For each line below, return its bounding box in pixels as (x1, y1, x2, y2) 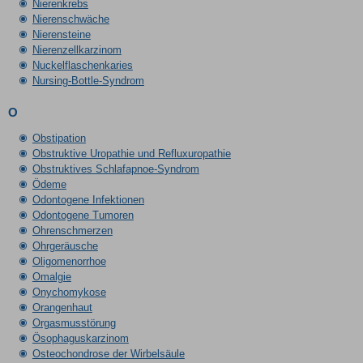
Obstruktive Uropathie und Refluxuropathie (32, 147, 231, 160)
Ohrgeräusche (32, 240, 98, 252)
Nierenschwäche (32, 13, 109, 25)
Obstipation (32, 132, 86, 144)
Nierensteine (32, 28, 91, 41)
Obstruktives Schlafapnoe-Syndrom (32, 163, 199, 175)
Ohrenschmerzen (32, 224, 113, 237)
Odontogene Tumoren (32, 209, 134, 221)
